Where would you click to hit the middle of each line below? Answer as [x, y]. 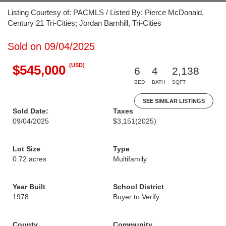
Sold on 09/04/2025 [51, 46]
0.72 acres [30, 159]
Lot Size [26, 149]
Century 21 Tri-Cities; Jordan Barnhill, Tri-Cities [84, 23]
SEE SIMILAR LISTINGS [174, 101]
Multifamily [130, 159]
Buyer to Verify [136, 197]
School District [138, 187]
